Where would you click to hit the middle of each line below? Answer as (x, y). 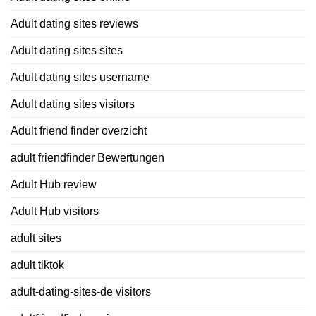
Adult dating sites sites (67, 50)
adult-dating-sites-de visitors (81, 291)
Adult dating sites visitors (73, 104)
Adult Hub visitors (55, 211)
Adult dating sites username (80, 77)
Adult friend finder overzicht (79, 130)
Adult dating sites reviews (74, 23)
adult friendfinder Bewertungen (87, 157)
